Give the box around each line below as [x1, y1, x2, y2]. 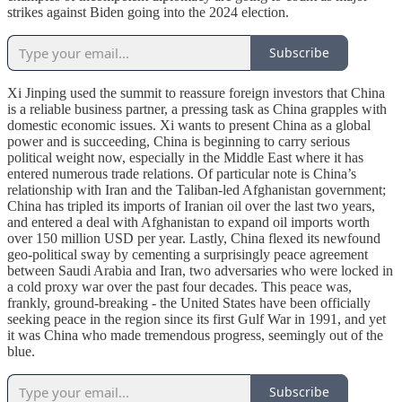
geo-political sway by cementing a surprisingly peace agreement [7, 246, 368, 262]
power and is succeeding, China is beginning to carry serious [7, 133, 350, 149]
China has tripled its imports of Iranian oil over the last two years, [7, 197, 375, 214]
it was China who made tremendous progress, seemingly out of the [7, 327, 383, 343]
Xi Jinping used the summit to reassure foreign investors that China [7, 84, 385, 100]
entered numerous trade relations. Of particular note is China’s [7, 165, 356, 181]
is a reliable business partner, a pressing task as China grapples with [7, 100, 387, 117]
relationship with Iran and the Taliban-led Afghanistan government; [7, 181, 386, 197]
